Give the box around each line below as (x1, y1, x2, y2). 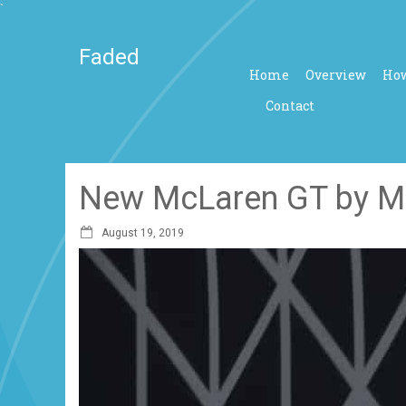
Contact (265, 96, 314, 114)
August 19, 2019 (101, 227, 184, 239)
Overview (304, 65, 366, 83)
